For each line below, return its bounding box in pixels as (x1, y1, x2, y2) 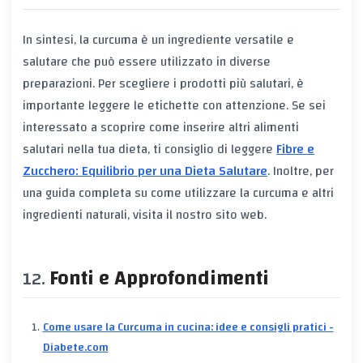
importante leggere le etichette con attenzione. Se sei (23, 94, 326, 117)
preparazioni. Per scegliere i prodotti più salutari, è (23, 72, 304, 96)
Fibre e (276, 138, 314, 161)
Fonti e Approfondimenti (49, 260, 269, 297)
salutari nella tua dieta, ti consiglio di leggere (23, 138, 276, 161)
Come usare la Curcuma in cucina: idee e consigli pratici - (42, 317, 334, 339)
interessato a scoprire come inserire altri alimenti (23, 116, 299, 139)
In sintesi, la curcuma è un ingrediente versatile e (23, 28, 294, 52)
